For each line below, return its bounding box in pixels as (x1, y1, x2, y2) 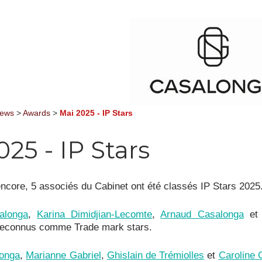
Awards (22, 109, 50, 118)
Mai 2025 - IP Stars (59, 109, 133, 118)
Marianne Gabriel (26, 249, 101, 261)
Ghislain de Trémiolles (106, 249, 205, 261)
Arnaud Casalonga (160, 208, 244, 220)
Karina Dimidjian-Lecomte (37, 208, 153, 220)
